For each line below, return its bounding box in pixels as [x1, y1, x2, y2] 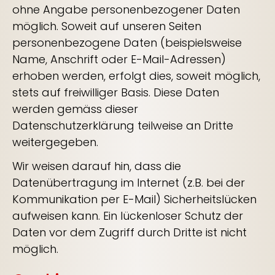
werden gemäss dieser [12, 101, 138, 117]
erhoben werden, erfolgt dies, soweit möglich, [12, 68, 260, 83]
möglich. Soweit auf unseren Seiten [12, 18, 201, 34]
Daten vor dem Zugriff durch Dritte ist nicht [12, 225, 247, 240]
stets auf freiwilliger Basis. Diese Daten [12, 85, 219, 100]
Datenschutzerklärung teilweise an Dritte [12, 118, 233, 133]
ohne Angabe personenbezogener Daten [12, 2, 240, 17]
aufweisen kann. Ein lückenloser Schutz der [12, 208, 243, 223]
